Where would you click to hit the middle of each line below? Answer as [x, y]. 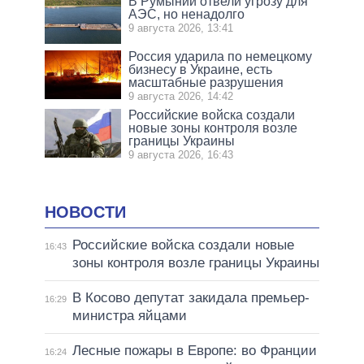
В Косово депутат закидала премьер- [191, 298]
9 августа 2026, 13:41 [181, 28]
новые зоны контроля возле [213, 128]
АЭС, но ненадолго [187, 14]
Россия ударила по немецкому [221, 56]
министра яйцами [129, 316]
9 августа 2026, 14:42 [181, 96]
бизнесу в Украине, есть [201, 69]
